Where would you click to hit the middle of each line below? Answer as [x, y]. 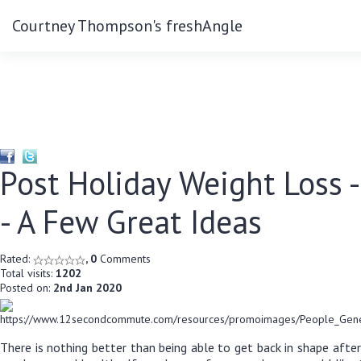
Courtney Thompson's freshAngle [127, 26]
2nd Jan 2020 [87, 288]
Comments [124, 259]
